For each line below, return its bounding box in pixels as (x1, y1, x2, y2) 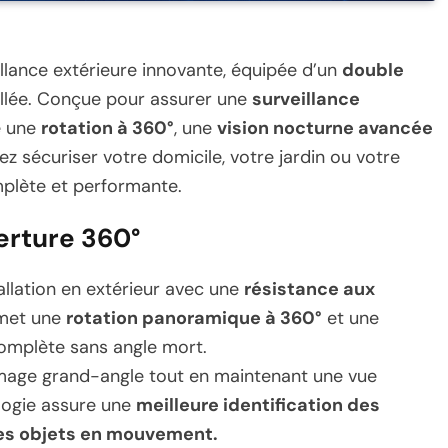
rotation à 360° (41, 115, 174, 140)
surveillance (252, 86, 360, 111)
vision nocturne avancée (217, 115, 433, 140)
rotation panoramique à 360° (66, 305, 322, 330)
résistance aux (244, 276, 375, 301)
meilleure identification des (136, 392, 380, 417)
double (342, 57, 404, 82)
